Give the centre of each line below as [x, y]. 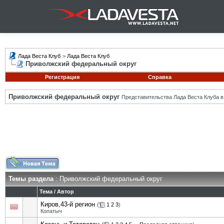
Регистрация [62, 77]
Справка [159, 77]
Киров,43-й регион [68, 204]
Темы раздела [31, 179]
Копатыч [51, 211]
